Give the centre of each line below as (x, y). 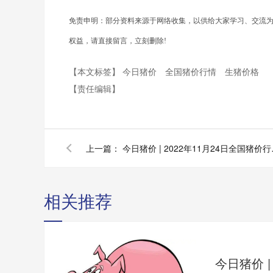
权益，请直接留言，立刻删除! (118, 41)
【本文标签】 (96, 72)
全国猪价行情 (192, 72)
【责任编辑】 (94, 89)
